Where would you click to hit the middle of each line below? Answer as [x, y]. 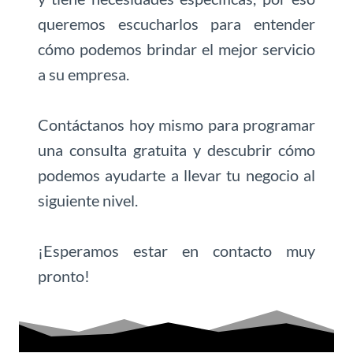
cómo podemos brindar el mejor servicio [176, 49]
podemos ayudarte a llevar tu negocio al [176, 175]
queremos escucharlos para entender [176, 24]
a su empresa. [84, 74]
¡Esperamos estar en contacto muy [176, 251]
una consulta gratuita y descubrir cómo [176, 150]
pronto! [64, 276]
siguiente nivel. [88, 201]
